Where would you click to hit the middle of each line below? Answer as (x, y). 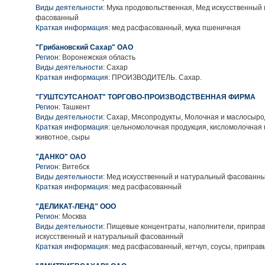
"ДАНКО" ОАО (61, 157)
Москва (74, 216)
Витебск (76, 167)
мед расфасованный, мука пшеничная (175, 28)
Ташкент (76, 107)
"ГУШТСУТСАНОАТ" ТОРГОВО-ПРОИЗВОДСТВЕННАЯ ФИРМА (146, 97)
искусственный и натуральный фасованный (109, 237)
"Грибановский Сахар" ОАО (84, 47)
